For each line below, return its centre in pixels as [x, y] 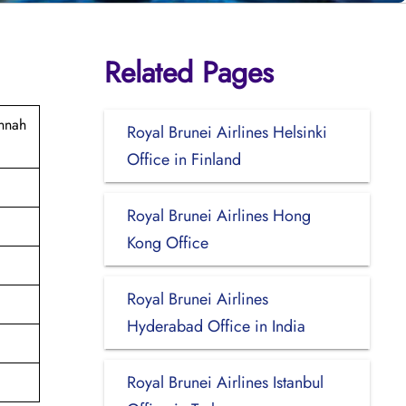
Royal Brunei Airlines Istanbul [225, 382]
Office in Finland [184, 159]
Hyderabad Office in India [216, 326]
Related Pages [188, 72]
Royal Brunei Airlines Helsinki [227, 132]
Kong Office [167, 242]
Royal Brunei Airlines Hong [218, 215]
